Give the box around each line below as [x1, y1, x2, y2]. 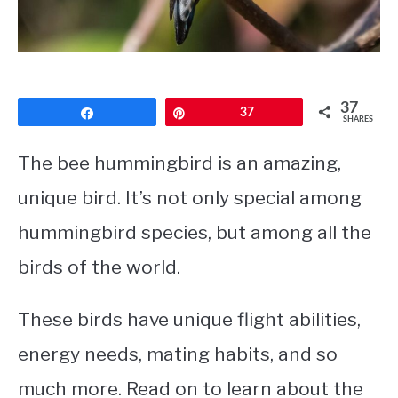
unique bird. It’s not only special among [18, 187, 362, 210]
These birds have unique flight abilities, [18, 308, 361, 331]
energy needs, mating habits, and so [18, 343, 338, 366]
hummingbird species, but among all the [18, 221, 371, 244]
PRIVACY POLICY [18, 35, 123, 53]
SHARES [343, 115, 373, 124]
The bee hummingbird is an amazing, [18, 152, 341, 175]
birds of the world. [18, 256, 180, 279]
